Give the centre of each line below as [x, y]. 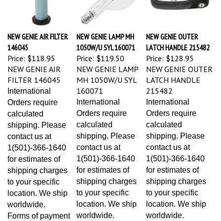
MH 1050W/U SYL [107, 75]
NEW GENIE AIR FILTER [37, 32]
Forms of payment [39, 211]
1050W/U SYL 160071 [106, 43]
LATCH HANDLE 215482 [178, 43]
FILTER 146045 [34, 75]
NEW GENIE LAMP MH [105, 32]
